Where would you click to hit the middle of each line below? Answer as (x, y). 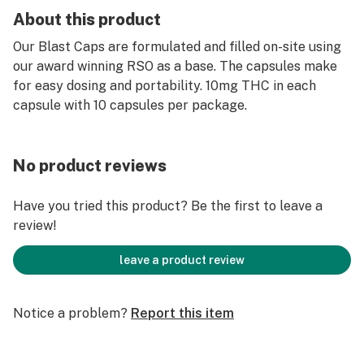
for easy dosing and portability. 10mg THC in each (165, 86)
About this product (87, 19)
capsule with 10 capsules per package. (130, 105)
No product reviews (90, 166)
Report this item (182, 313)
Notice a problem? (70, 313)
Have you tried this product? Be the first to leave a (168, 206)
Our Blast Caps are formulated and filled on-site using (177, 47)
